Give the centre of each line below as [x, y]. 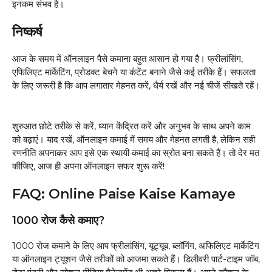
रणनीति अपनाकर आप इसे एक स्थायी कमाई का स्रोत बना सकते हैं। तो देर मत [136, 152]
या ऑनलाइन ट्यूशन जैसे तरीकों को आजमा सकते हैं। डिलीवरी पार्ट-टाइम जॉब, [136, 259]
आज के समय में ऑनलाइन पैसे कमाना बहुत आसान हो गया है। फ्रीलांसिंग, [127, 59]
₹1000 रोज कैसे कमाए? [58, 221]
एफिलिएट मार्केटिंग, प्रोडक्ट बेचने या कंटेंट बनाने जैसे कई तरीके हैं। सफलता [134, 72]
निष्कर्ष [29, 32]
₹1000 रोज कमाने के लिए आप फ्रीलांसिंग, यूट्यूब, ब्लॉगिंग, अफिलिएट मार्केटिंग [136, 246]
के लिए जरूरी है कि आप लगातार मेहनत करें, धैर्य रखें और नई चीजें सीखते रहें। [136, 86]
